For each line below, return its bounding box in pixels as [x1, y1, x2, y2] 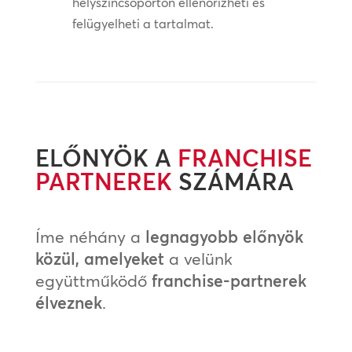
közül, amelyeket [35, 248, 164, 269]
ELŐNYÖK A [35, 144, 178, 174]
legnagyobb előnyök [145, 226, 303, 247]
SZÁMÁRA [171, 167, 294, 197]
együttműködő [35, 270, 152, 291]
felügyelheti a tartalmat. [71, 16, 214, 32]
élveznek [35, 292, 102, 313]
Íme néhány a [35, 226, 145, 247]
